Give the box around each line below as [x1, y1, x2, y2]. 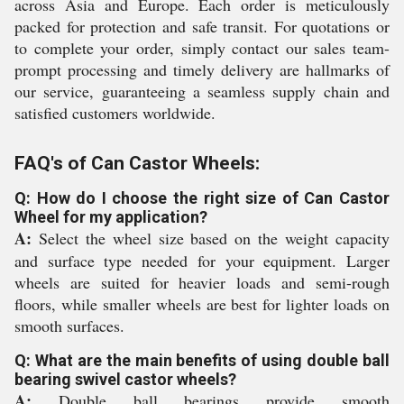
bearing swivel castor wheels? [14, 370, 236, 389]
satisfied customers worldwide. [14, 102, 216, 124]
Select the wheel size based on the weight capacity [32, 227, 390, 249]
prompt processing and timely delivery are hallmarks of [14, 59, 390, 80]
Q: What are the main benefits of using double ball [14, 351, 390, 370]
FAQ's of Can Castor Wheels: [14, 152, 260, 174]
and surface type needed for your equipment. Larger [14, 250, 390, 271]
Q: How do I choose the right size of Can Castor [14, 188, 390, 207]
